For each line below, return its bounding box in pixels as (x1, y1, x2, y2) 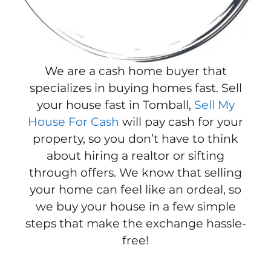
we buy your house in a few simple (35, 198, 236, 214)
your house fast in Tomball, (36, 97, 194, 112)
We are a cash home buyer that (44, 63, 227, 78)
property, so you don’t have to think (33, 131, 238, 146)
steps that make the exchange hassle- (25, 215, 246, 230)
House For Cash (28, 114, 119, 129)
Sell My (194, 97, 235, 112)
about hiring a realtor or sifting (47, 148, 224, 163)
